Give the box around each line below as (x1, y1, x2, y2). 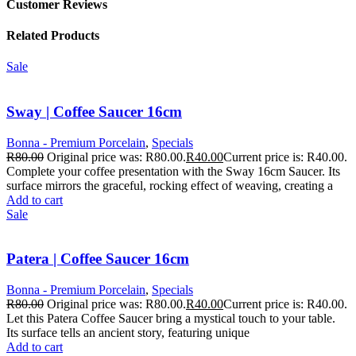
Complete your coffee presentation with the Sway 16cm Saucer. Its (6, 164, 340, 178)
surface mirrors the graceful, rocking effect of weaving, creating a (6, 178, 333, 192)
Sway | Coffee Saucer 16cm (6, 103, 182, 120)
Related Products (6, 29, 99, 42)
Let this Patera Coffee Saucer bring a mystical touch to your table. (6, 311, 335, 326)
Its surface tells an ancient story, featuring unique (6, 326, 250, 340)
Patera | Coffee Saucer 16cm (6, 250, 189, 268)
